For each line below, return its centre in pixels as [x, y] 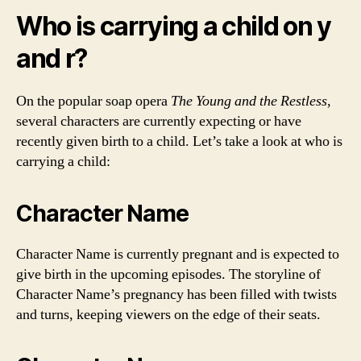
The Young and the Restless [249, 101]
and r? [52, 58]
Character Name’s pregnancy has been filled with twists [176, 294]
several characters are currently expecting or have [159, 121]
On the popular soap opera [93, 101]
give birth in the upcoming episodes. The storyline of [168, 274]
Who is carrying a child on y [174, 26]
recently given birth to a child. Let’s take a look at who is [179, 141]
